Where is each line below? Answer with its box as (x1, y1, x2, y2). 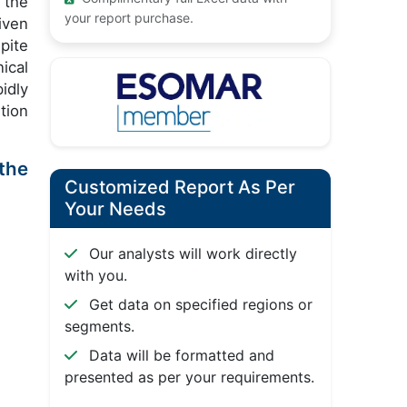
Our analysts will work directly (84, 244, 297, 263)
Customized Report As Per (64, 176, 295, 199)
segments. (64, 317, 134, 336)
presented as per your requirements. (64, 368, 314, 387)
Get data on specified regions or (84, 295, 313, 314)
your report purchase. (64, 10, 194, 26)
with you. (64, 266, 127, 285)
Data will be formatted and (84, 346, 274, 365)
